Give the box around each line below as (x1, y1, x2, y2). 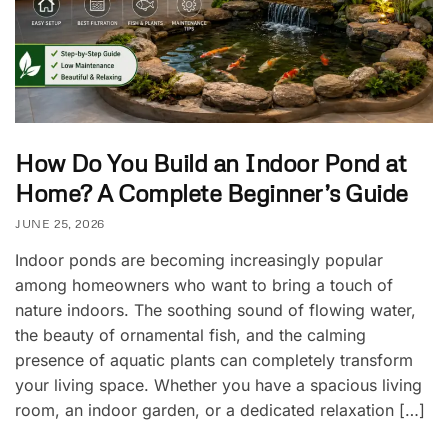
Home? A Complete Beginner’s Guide (15, 177, 408, 207)
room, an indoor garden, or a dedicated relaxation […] (15, 399, 425, 420)
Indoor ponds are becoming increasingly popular (15, 249, 383, 270)
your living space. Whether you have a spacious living (15, 374, 422, 395)
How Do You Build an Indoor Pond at (15, 147, 406, 177)
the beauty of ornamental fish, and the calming (15, 324, 366, 345)
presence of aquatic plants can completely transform (15, 349, 413, 370)
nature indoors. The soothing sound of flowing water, (15, 299, 416, 320)
